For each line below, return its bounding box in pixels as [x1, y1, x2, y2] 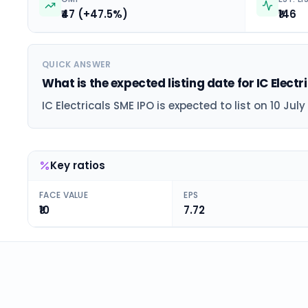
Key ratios [50, 158, 105, 173]
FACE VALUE [39, 189, 88, 201]
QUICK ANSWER [42, 58, 111, 70]
